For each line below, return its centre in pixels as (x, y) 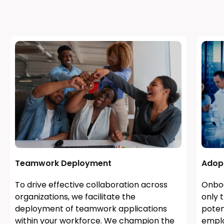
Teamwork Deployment (63, 163)
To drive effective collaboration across (91, 185)
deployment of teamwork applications (91, 209)
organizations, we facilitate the (75, 197)
